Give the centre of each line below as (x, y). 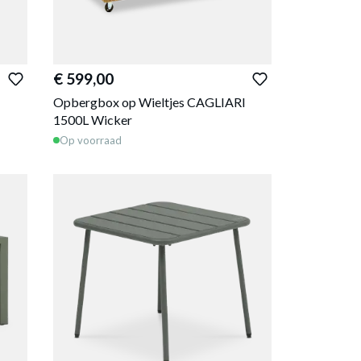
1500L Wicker (93, 120)
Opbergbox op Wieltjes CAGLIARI (150, 102)
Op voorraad (91, 140)
